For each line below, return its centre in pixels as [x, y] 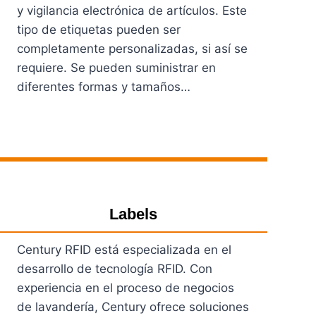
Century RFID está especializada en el [124, 249]
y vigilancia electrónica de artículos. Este [132, 10]
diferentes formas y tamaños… [103, 86]
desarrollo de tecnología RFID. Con [114, 268]
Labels [134, 214]
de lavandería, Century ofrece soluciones [133, 306]
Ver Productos [57, 147]
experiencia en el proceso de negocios [125, 287]
